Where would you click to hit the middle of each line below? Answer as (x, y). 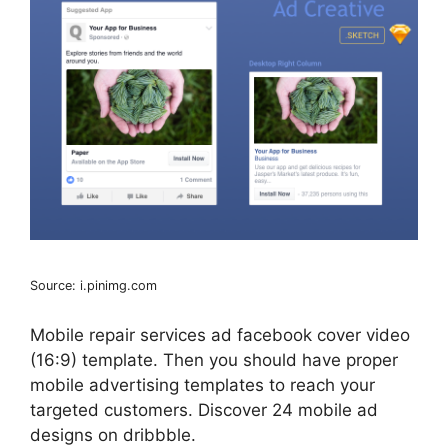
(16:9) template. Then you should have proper (214, 359)
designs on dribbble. (113, 434)
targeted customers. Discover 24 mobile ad (204, 409)
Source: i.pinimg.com (93, 286)
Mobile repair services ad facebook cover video (220, 334)
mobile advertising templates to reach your (202, 384)
